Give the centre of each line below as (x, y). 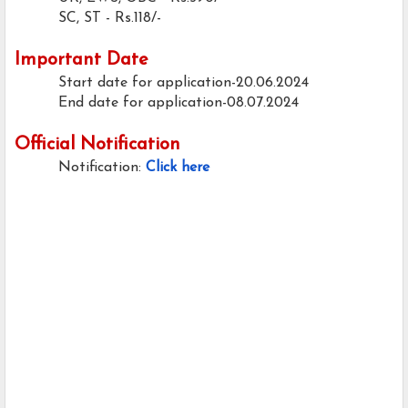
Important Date (82, 61)
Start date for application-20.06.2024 (184, 83)
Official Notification (97, 145)
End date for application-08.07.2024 (178, 103)
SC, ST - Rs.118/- (110, 19)
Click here (178, 168)
